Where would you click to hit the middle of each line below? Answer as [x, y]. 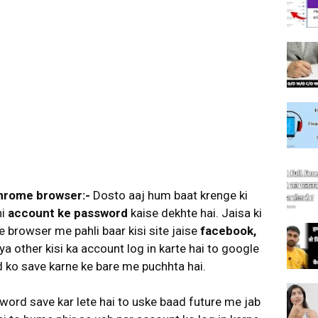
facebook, [227, 231]
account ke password [68, 213]
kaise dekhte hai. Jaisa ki [195, 213]
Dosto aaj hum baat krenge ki [169, 195]
